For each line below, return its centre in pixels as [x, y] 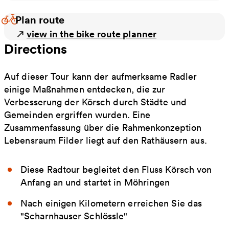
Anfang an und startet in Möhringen [95, 182]
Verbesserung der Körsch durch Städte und [96, 102]
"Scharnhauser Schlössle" [74, 216]
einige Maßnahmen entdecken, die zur [85, 89]
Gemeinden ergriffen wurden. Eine [77, 114]
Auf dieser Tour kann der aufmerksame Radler [101, 76]
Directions [36, 49]
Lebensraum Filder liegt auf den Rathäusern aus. [106, 140]
